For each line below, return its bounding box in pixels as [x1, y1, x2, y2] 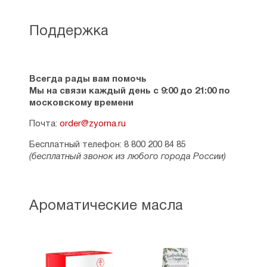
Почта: [29, 120, 60, 128]
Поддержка [29, 25, 108, 38]
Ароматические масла [29, 200, 183, 213]
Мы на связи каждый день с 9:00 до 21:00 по [29, 87, 230, 95]
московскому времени [29, 99, 133, 107]
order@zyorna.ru [59, 120, 126, 128]
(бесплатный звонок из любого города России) [29, 153, 226, 161]
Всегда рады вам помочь [29, 75, 147, 83]
